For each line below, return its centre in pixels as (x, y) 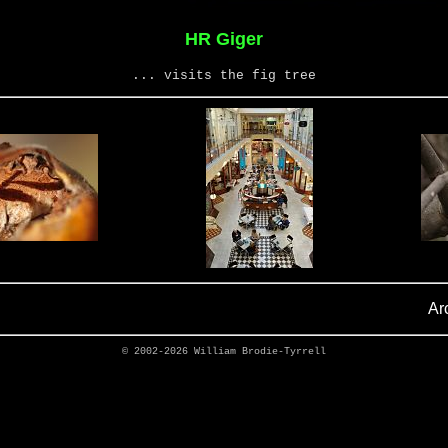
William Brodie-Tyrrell (260, 351)
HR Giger (224, 39)
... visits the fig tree (224, 75)
